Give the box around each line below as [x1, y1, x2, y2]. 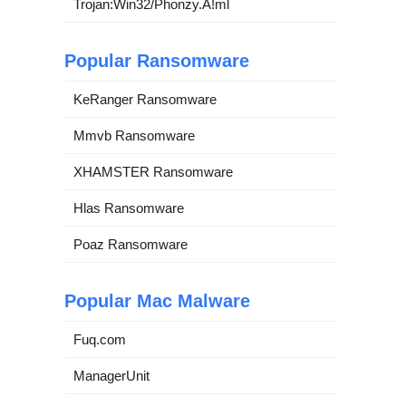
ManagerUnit [73, 367, 150, 383]
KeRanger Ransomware [73, 91, 217, 107]
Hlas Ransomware [73, 199, 184, 216]
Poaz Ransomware [73, 236, 188, 252]
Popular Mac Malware [64, 290, 250, 311]
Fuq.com [73, 331, 126, 347]
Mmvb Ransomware [73, 127, 195, 143]
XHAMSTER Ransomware [73, 163, 233, 179]
